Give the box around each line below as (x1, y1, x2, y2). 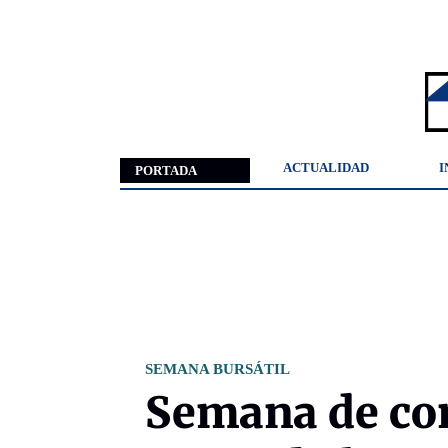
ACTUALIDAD (283, 160, 369, 175)
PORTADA (135, 163, 197, 178)
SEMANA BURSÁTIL (145, 360, 290, 378)
